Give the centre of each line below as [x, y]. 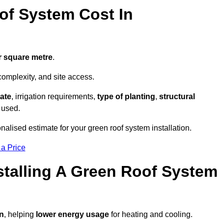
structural [177, 97]
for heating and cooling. [151, 215]
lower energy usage [72, 215]
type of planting [126, 97]
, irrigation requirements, [54, 97]
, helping [20, 215]
